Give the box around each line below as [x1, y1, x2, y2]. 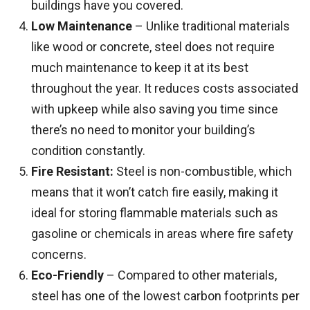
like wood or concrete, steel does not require [31, 39, 275, 54]
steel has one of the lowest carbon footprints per [31, 289, 300, 303]
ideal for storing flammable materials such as [31, 206, 278, 220]
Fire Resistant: [31, 164, 113, 179]
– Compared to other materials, [104, 268, 277, 282]
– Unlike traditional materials [132, 19, 290, 33]
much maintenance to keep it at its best [31, 60, 248, 75]
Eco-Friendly [31, 268, 104, 282]
